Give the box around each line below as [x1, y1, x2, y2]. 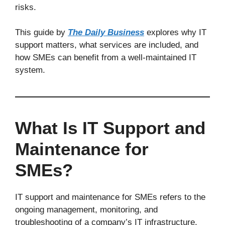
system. [15, 65, 45, 75]
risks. [15, 2, 36, 12]
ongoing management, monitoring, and [15, 205, 158, 214]
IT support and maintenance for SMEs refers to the [15, 192, 205, 202]
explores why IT [144, 28, 206, 37]
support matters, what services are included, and [15, 40, 198, 50]
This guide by [15, 28, 68, 37]
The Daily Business [68, 28, 144, 37]
